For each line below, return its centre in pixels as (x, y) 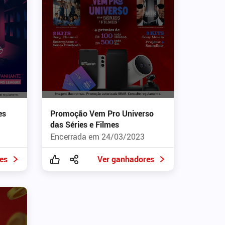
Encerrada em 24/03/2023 (97, 137)
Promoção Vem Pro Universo (102, 114)
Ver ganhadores (126, 159)
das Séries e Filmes (84, 125)
